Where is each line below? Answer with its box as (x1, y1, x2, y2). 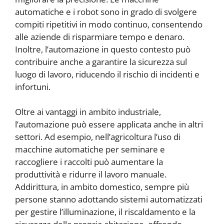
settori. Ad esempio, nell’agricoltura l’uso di (15, 131, 180, 143)
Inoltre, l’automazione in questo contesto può (15, 43, 190, 55)
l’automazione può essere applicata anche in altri (15, 118, 203, 130)
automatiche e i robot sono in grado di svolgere (15, 5, 197, 17)
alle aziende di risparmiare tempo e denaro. (15, 30, 184, 42)
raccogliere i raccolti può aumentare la (15, 156, 163, 168)
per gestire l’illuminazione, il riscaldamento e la (15, 206, 195, 218)
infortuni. (15, 80, 50, 92)
